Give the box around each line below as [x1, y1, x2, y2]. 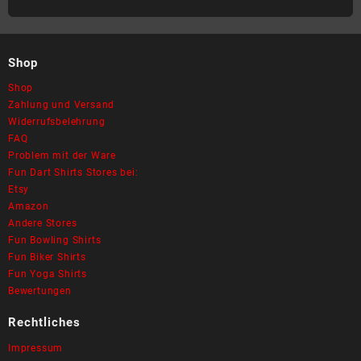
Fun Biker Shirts [8, 251, 86, 263]
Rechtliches [8, 315, 81, 330]
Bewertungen [8, 285, 72, 297]
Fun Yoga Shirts [8, 268, 87, 280]
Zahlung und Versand [8, 99, 115, 111]
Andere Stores [8, 218, 77, 230]
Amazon [8, 201, 49, 213]
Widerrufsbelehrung [8, 116, 106, 128]
